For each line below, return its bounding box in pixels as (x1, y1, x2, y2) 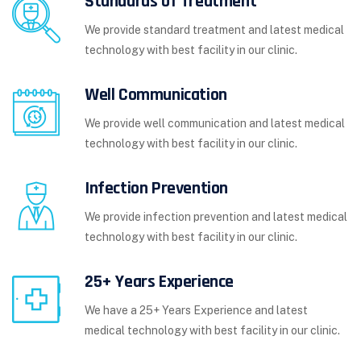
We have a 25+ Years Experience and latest (85, 304, 308, 317)
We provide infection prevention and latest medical (85, 210, 347, 224)
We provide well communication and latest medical (85, 117, 345, 131)
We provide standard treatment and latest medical (85, 23, 344, 37)
